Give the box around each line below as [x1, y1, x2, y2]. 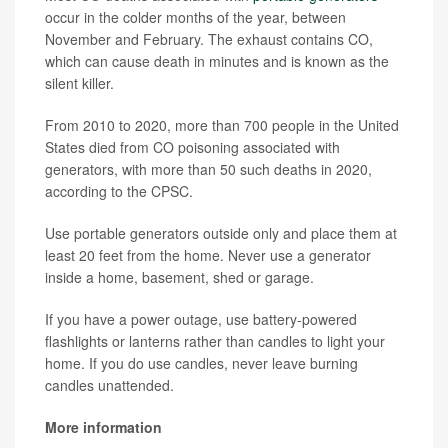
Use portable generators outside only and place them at [45, 223, 397, 244]
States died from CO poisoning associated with [45, 137, 340, 158]
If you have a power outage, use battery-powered [45, 309, 357, 330]
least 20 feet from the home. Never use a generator [45, 245, 371, 266]
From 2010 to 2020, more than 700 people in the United [45, 115, 399, 136]
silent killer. [45, 73, 114, 94]
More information [45, 417, 162, 438]
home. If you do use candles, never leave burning [45, 353, 358, 374]
